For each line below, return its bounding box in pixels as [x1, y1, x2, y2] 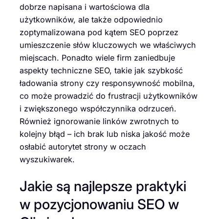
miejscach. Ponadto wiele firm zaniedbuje [20, 52, 175, 63]
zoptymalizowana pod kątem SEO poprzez [20, 27, 178, 37]
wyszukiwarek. [20, 154, 75, 164]
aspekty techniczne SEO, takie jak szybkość [20, 65, 183, 75]
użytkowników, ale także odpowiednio [20, 14, 163, 24]
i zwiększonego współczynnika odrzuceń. [20, 103, 176, 113]
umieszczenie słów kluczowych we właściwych [20, 40, 196, 50]
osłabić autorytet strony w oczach [20, 141, 146, 152]
